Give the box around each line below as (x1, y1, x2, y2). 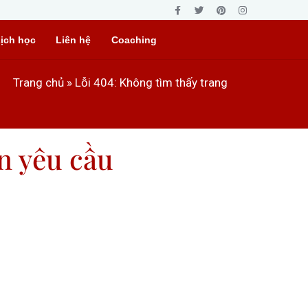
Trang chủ (13, 76, 64, 90)
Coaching (111, 34, 157, 46)
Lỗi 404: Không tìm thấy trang (75, 76, 228, 90)
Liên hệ (56, 34, 91, 46)
